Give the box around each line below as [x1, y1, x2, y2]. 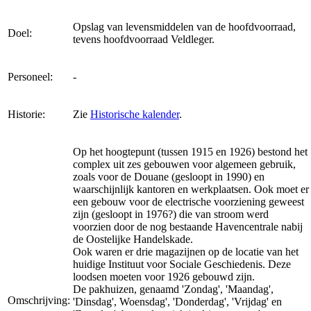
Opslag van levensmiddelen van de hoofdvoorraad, [73, 20, 296, 33]
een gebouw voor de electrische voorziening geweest [73, 195, 304, 208]
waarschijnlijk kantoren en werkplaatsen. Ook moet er [73, 183, 309, 195]
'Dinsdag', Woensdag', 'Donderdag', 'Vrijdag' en [73, 295, 282, 308]
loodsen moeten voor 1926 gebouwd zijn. [73, 270, 255, 283]
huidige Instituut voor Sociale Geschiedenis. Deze [73, 258, 291, 270]
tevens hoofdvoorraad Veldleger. [73, 33, 215, 45]
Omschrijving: [8, 294, 70, 306]
